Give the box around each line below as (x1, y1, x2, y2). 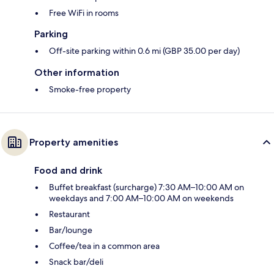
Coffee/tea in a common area (49, 240, 160, 251)
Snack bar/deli (49, 256, 103, 267)
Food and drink (34, 164, 102, 176)
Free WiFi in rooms (49, 7, 119, 18)
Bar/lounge (49, 224, 92, 235)
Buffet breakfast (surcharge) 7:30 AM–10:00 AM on (49, 181, 244, 193)
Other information (34, 66, 119, 78)
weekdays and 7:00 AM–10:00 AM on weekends (49, 192, 234, 204)
